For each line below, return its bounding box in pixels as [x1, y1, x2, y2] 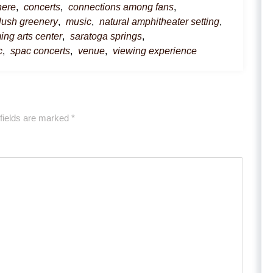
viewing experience [113, 46, 197, 57]
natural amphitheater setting [99, 16, 219, 27]
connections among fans [68, 2, 174, 13]
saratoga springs [70, 31, 142, 42]
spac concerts [10, 46, 70, 57]
